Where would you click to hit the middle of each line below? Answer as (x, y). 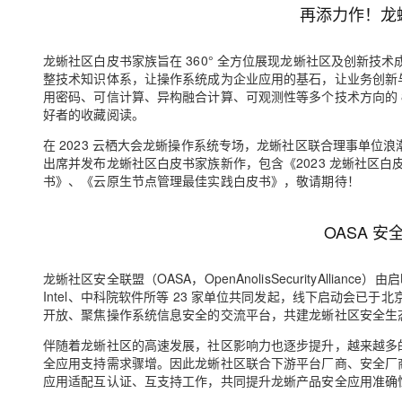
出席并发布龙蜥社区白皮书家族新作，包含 (164, 162)
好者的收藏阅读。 (94, 114)
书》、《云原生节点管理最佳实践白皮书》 (164, 180)
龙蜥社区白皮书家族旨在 (113, 60)
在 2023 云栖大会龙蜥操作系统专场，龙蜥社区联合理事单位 (214, 144)
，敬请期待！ (322, 180)
